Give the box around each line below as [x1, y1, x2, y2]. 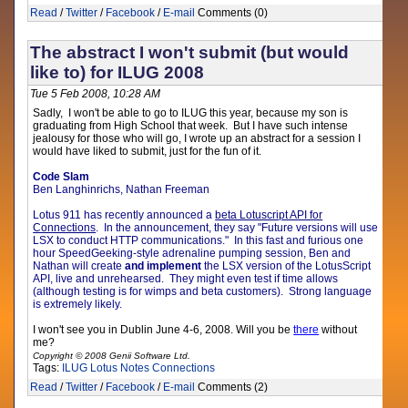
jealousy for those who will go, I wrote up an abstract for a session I [33, 132, 362, 145]
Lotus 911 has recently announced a [33, 209, 216, 221]
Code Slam [33, 170, 90, 183]
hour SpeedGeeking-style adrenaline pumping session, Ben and [33, 247, 352, 260]
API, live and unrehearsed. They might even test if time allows [33, 272, 339, 285]
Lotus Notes [90, 362, 150, 374]
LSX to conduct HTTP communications [33, 234, 223, 247]
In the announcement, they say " [98, 221, 262, 234]
